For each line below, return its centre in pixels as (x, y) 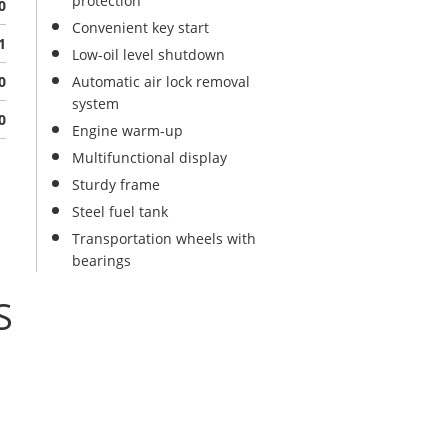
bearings (101, 260)
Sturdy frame (116, 184)
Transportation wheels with (164, 238)
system (95, 103)
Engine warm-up (127, 130)
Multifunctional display (149, 157)
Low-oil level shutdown (148, 54)
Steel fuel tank (120, 211)
